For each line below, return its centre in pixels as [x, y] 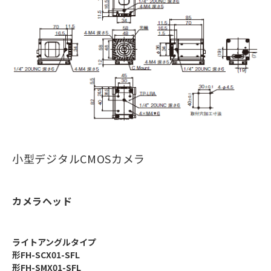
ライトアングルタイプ [54, 242]
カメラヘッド [42, 201]
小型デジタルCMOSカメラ [79, 159]
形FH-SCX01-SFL [46, 255]
